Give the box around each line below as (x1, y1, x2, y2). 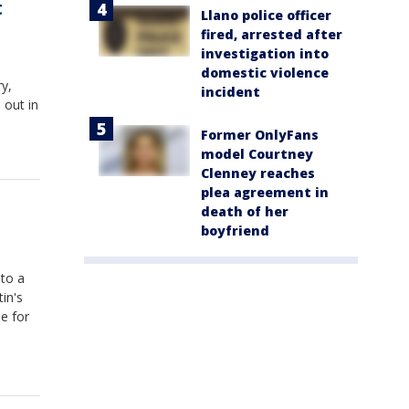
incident (201, 82, 260, 100)
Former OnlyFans (201, 125, 319, 143)
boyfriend (201, 221, 269, 239)
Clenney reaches (201, 163, 315, 182)
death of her (201, 202, 288, 220)
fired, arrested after (201, 25, 342, 43)
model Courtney (201, 144, 313, 163)
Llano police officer (201, 5, 331, 24)
